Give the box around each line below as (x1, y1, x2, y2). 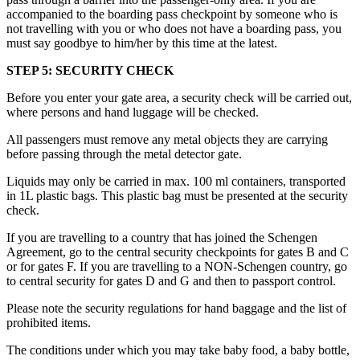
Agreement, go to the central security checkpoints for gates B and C (6, 245, 349, 260)
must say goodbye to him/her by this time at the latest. (6, 36, 277, 51)
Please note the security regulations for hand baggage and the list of (6, 301, 346, 316)
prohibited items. (6, 316, 91, 330)
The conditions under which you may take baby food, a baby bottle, (6, 343, 350, 358)
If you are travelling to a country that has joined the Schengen (6, 231, 317, 245)
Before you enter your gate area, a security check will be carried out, (6, 91, 352, 105)
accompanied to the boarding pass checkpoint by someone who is (6, 7, 337, 22)
